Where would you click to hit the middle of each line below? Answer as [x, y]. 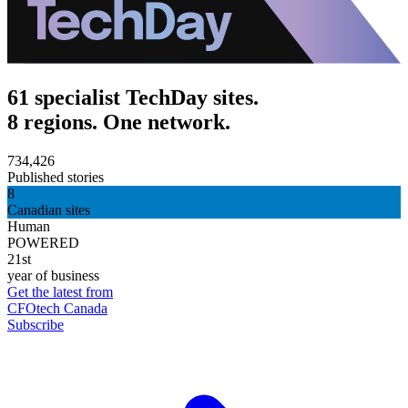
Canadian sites [49, 209]
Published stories [56, 177]
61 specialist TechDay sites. [133, 98]
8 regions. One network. [119, 122]
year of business [53, 275]
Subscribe [36, 324]
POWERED [43, 242]
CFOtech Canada [57, 308]
